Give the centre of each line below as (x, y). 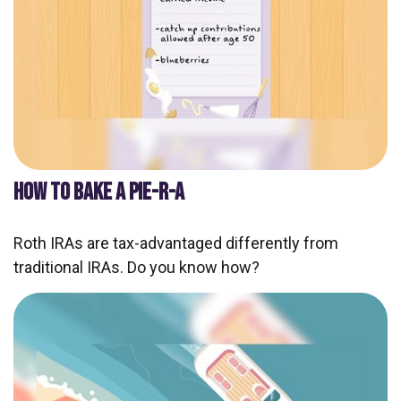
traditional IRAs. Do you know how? (137, 267)
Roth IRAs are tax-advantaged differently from (176, 243)
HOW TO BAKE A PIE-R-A (99, 192)
